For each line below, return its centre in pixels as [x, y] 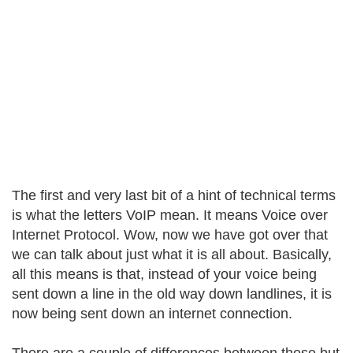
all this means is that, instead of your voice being [164, 274]
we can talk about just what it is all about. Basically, [172, 255]
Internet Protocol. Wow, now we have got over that [170, 235]
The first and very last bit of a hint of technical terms [174, 195]
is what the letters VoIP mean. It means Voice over [170, 215]
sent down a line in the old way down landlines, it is [172, 294]
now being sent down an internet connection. [152, 314]
